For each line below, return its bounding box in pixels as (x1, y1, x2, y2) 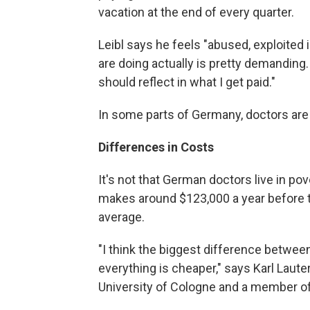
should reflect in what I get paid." (98, 75, 275, 89)
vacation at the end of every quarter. (98, 5, 294, 19)
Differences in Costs (98, 140, 214, 154)
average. (98, 210, 145, 224)
